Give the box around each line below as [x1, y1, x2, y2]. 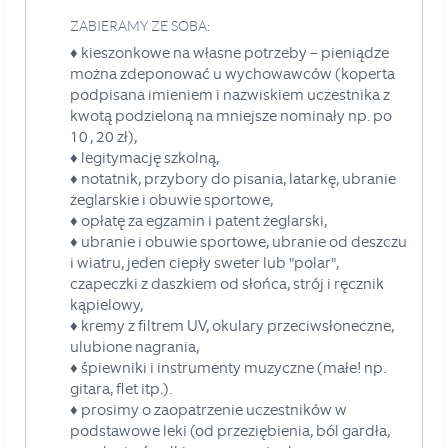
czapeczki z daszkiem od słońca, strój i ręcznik [70, 273, 384, 294]
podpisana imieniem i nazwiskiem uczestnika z [70, 84, 390, 105]
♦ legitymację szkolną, [70, 147, 219, 168]
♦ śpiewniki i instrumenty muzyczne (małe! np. [70, 357, 386, 378]
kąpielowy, [70, 294, 143, 315]
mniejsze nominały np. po [216, 105, 392, 126]
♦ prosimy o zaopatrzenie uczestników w [70, 399, 347, 420]
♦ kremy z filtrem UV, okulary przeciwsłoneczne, [70, 315, 394, 336]
